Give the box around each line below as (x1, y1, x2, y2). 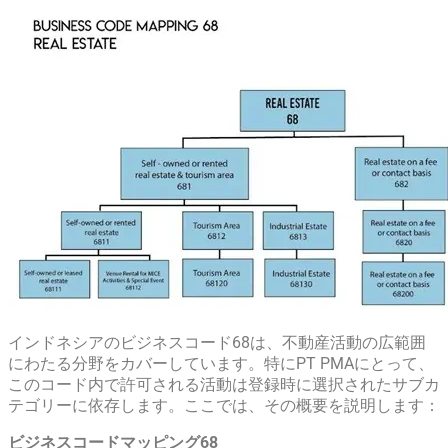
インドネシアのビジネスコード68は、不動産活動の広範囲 (8, 333, 426, 353)
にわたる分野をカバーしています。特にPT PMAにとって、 (8, 354, 434, 374)
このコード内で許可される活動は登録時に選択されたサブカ (8, 375, 440, 395)
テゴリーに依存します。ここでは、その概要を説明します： (8, 396, 440, 416)
